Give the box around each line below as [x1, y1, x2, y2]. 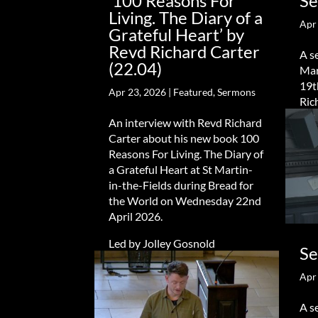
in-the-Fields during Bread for [109, 177, 254, 192]
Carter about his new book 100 [109, 131, 260, 145]
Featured [173, 85, 214, 98]
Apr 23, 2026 [109, 85, 167, 98]
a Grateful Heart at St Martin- [109, 162, 253, 176]
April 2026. [109, 209, 163, 223]
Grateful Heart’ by [109, 23, 245, 45]
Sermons [217, 85, 256, 98]
